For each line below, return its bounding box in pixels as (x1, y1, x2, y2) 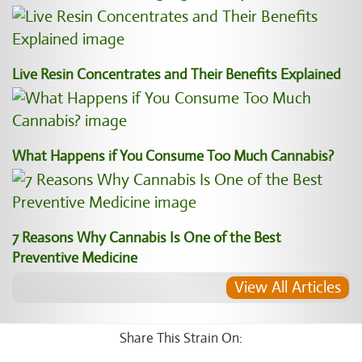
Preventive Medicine (12, 249, 137, 267)
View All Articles (234, 277, 341, 297)
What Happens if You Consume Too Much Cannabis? (12, 147, 334, 165)
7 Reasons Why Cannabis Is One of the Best (12, 229, 281, 246)
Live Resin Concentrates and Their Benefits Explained (12, 65, 341, 83)
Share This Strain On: (120, 330, 242, 347)
